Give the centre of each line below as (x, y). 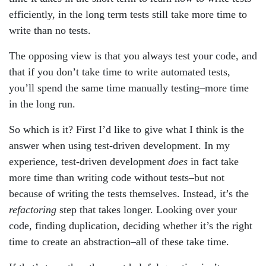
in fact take (213, 161)
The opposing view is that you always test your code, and (133, 56)
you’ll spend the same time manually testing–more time (129, 88)
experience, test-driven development (88, 161)
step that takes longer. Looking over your (147, 210)
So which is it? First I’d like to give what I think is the (126, 129)
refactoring (33, 210)
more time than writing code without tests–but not (117, 178)
